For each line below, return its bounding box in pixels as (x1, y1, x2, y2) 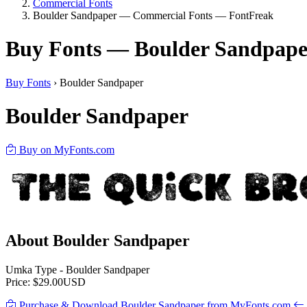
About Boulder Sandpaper (5, 231, 190, 249)
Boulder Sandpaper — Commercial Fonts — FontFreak (33, 10, 273, 21)
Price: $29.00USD (5, 275, 86, 288)
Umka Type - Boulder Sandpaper (5, 263, 149, 275)
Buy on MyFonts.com (16, 143, 114, 156)
